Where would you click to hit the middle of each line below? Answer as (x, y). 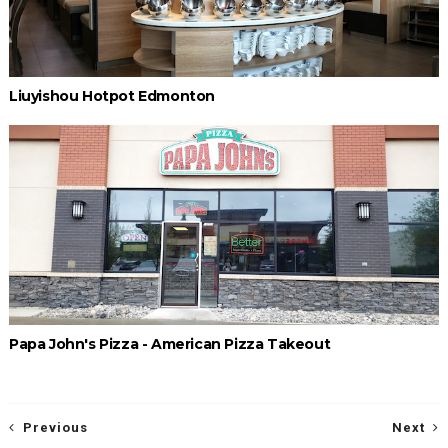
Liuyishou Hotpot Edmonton (111, 96)
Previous (55, 427)
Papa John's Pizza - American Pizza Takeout (169, 344)
